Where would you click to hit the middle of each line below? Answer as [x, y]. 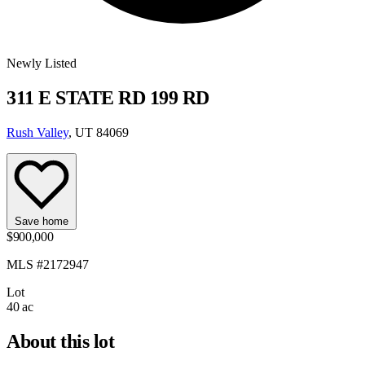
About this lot [61, 341]
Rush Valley [37, 132]
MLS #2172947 [48, 264]
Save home [42, 221]
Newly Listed [42, 63]
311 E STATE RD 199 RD [108, 97]
